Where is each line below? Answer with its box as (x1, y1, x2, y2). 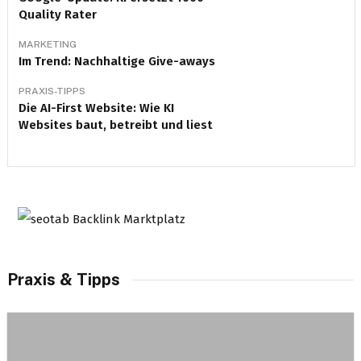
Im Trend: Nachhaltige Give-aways (18, 54, 215, 68)
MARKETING (18, 39, 77, 50)
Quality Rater (18, 7, 97, 22)
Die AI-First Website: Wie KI (18, 101, 174, 115)
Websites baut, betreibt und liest (18, 118, 213, 132)
